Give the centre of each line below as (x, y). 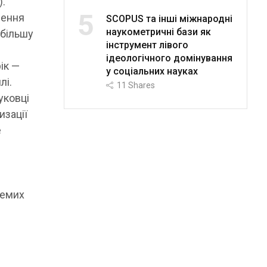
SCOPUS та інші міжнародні (169, 18)
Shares (141, 85)
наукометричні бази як (158, 32)
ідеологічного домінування (169, 58)
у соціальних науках (152, 71)
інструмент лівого (147, 45)
